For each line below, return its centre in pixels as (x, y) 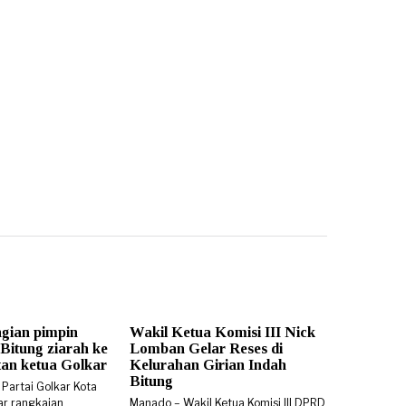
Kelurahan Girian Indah (208, 364)
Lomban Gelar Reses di (206, 348)
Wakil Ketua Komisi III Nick (222, 332)
